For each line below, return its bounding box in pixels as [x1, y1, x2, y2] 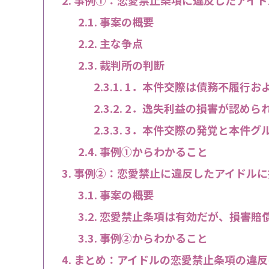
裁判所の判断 [99, 56, 165, 73]
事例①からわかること [99, 143, 208, 159]
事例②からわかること [99, 229, 208, 246]
